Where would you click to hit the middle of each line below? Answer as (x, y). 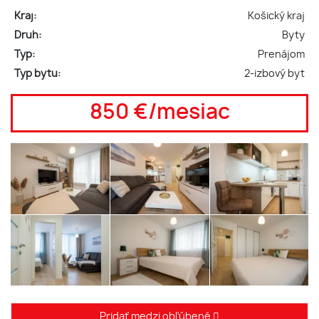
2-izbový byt (275, 74)
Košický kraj (277, 16)
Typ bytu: (37, 74)
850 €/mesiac (159, 113)
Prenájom (282, 54)
